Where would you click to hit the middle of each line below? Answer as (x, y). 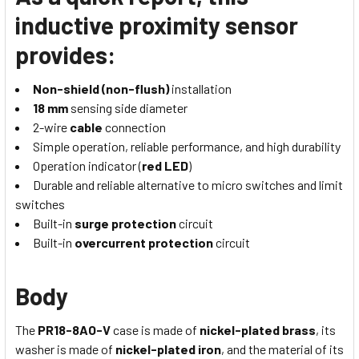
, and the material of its (282, 349)
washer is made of (65, 349)
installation (202, 89)
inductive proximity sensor (157, 25)
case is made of (156, 330)
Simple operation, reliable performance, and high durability (187, 147)
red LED (165, 166)
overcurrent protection (144, 243)
